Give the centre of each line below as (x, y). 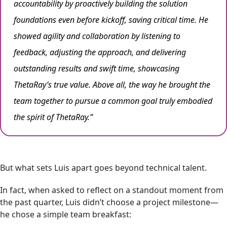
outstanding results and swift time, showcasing (97, 68)
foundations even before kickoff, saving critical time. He (111, 20)
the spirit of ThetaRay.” (53, 117)
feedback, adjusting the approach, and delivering (100, 52)
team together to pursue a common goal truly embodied (113, 101)
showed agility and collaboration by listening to (97, 36)
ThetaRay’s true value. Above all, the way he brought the (112, 84)
